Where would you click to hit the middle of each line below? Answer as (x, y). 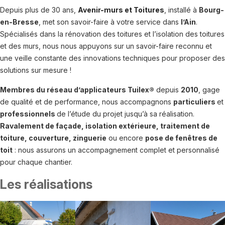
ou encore (126, 138)
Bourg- (211, 10)
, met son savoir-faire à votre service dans (110, 22)
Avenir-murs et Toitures (121, 10)
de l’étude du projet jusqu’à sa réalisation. (126, 114)
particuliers (195, 101)
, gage (209, 89)
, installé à (182, 10)
